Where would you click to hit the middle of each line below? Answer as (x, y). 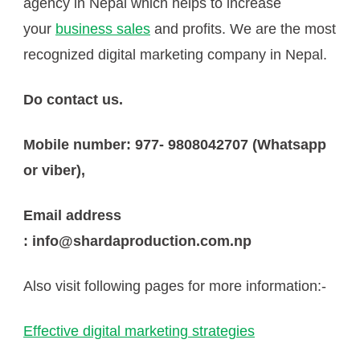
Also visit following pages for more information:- (175, 286)
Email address (72, 216)
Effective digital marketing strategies (139, 331)
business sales (103, 29)
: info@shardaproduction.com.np (137, 241)
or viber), (54, 171)
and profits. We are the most (243, 29)
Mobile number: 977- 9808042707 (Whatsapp (175, 145)
